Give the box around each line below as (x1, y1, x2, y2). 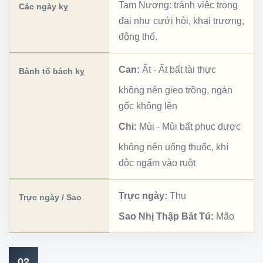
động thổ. (119, 31, 157, 42)
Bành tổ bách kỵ (19, 66, 85, 76)
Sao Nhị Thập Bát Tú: (119, 211, 214, 221)
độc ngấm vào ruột (119, 157, 195, 168)
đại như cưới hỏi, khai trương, (119, 15, 244, 26)
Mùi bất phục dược (162, 121, 241, 131)
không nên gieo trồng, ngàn (119, 85, 232, 95)
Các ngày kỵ (19, 1, 68, 11)
